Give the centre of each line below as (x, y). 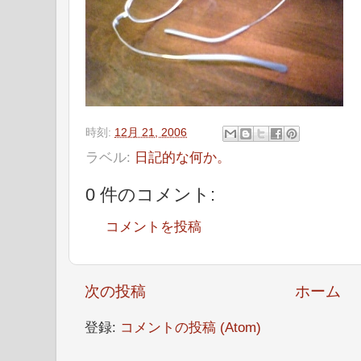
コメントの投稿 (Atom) (191, 328)
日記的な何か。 (183, 157)
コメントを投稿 (154, 226)
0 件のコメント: (150, 194)
